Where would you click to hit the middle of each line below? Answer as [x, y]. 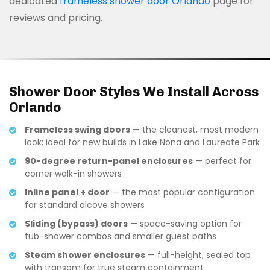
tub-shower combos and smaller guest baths [121, 236]
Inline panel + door [67, 192]
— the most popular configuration [182, 192]
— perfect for [222, 161]
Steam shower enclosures [85, 255]
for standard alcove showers [85, 205]
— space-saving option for [185, 223]
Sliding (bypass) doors [76, 223]
